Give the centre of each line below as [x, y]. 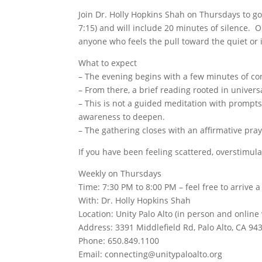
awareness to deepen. [122, 117]
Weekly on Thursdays [120, 173]
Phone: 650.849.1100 [119, 241]
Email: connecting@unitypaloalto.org [151, 254]
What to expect [108, 63]
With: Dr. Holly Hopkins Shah [135, 200]
